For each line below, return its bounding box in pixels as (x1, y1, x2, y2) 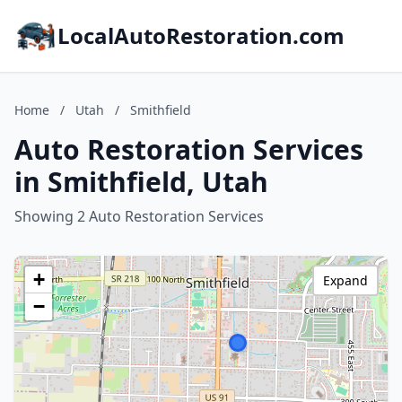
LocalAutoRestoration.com (57, 21, 345, 50)
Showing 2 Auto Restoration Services (14, 206, 264, 226)
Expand (323, 272, 368, 289)
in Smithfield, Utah (14, 163, 268, 200)
